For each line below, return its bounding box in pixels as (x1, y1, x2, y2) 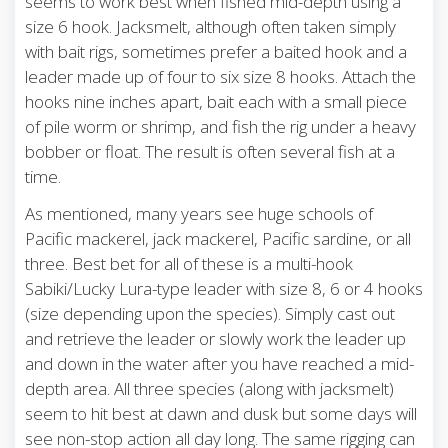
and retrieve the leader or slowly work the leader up (25, 327, 406, 351)
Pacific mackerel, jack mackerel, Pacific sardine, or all (25, 227, 411, 251)
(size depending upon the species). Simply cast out (25, 302, 395, 326)
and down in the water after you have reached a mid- (25, 352, 414, 376)
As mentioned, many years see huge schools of (25, 202, 373, 226)
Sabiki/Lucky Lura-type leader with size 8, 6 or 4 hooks (25, 277, 423, 301)
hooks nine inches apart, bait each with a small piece (25, 90, 407, 114)
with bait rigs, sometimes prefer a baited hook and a (25, 40, 407, 64)
